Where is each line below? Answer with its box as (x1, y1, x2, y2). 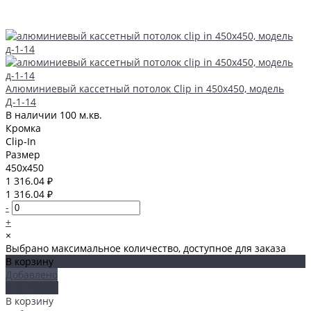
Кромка (6, 121, 41, 135)
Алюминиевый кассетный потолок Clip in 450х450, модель (6, 81, 284, 95)
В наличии (6, 108, 60, 121)
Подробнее (6, 280, 58, 294)
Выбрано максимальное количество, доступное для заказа (6, 241, 286, 255)
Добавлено (6, 267, 58, 281)
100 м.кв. (60, 108, 102, 121)
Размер (6, 147, 40, 161)
